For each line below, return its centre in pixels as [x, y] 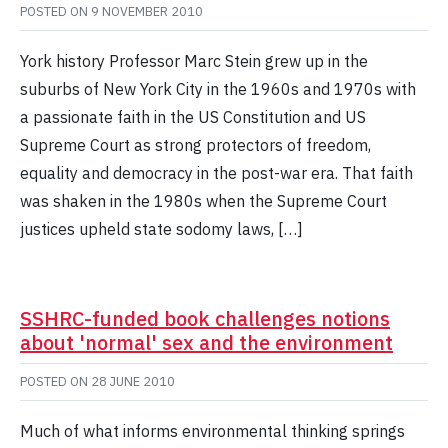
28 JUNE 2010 [133, 382]
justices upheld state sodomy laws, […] [161, 229]
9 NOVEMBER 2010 [147, 12]
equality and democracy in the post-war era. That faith [216, 173]
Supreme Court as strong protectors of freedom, [195, 145]
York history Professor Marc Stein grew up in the [194, 61]
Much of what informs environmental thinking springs [212, 431]
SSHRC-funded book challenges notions [205, 319]
